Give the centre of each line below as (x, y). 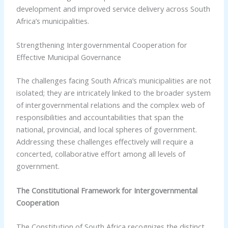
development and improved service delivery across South (113, 9)
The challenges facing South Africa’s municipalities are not (113, 81)
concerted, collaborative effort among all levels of (101, 154)
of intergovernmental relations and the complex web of (110, 105)
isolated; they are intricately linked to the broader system (113, 93)
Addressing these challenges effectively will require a (105, 142)
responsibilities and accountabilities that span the (100, 117)
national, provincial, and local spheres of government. (106, 130)
